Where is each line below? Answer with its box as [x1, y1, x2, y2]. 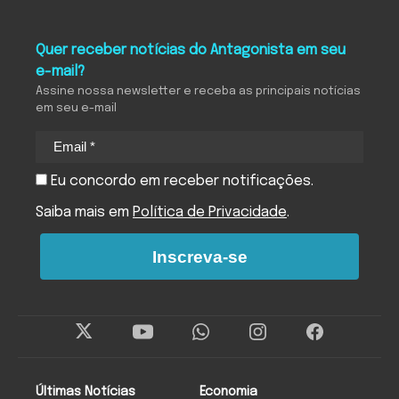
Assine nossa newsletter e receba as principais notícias [36, 85, 361, 97]
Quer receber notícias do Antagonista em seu [36, 42, 346, 58]
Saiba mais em [36, 205, 133, 221]
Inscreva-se [151, 247, 248, 266]
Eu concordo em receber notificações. [47, 174, 313, 190]
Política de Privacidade [133, 205, 287, 221]
